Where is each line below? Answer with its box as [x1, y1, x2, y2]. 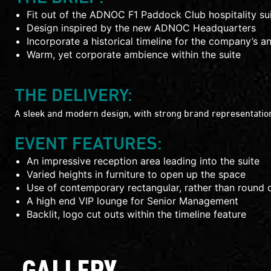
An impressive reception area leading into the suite [27, 155, 260, 167]
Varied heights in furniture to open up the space [27, 168, 246, 180]
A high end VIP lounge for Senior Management [27, 195, 238, 207]
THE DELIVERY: [15, 79, 132, 106]
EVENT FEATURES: [15, 128, 162, 154]
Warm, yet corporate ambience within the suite [27, 48, 241, 60]
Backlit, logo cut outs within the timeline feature [27, 208, 246, 220]
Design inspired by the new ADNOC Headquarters [27, 22, 256, 34]
